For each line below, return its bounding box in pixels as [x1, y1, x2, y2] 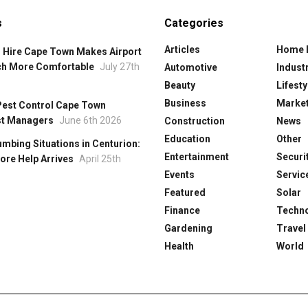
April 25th [79, 153, 121, 164]
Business [164, 98, 206, 109]
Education [164, 133, 210, 144]
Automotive [164, 62, 217, 73]
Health [164, 241, 194, 252]
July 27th [100, 61, 140, 72]
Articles [164, 44, 200, 55]
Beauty [164, 80, 195, 91]
